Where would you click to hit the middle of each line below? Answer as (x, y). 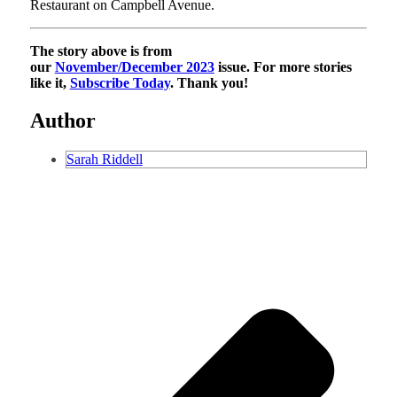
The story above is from (101, 51)
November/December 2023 (134, 67)
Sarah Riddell (104, 160)
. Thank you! (210, 83)
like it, (50, 83)
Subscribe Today (120, 83)
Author (62, 121)
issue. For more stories (283, 67)
